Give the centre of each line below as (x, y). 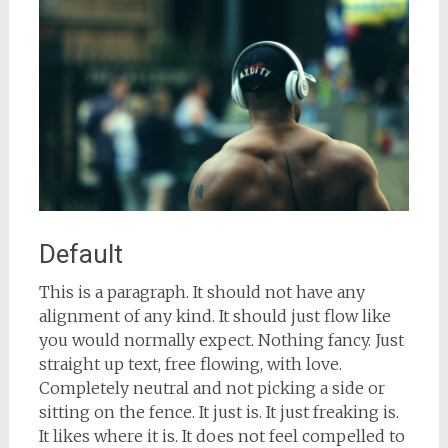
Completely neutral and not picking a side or (211, 388)
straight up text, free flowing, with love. (190, 364)
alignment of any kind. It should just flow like (214, 316)
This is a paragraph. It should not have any (201, 292)
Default (80, 254)
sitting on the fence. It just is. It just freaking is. (218, 412)
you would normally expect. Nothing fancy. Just (221, 340)
